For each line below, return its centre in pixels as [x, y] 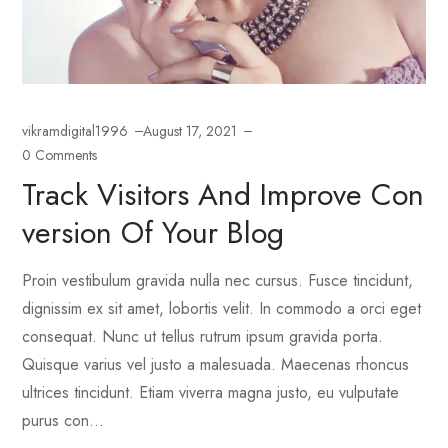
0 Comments [60, 155]
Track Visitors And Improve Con [223, 195]
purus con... [63, 421]
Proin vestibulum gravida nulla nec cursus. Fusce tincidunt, [218, 281]
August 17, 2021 [190, 131]
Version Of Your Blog [153, 233]
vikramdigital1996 [75, 131]
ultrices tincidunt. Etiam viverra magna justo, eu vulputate [211, 393]
